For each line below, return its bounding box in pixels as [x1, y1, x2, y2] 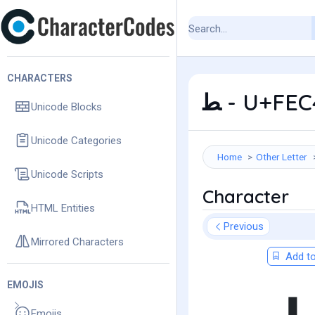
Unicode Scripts [31, 167, 103, 181]
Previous [224, 220, 264, 233]
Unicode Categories [31, 134, 122, 147]
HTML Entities [31, 201, 95, 214]
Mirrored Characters [31, 235, 124, 248]
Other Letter [256, 151, 307, 162]
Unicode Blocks [31, 100, 102, 113]
